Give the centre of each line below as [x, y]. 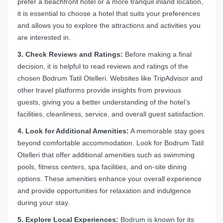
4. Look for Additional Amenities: [73, 131]
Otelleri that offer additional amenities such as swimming [106, 155]
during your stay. [44, 203]
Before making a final [157, 55]
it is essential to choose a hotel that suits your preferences [109, 14]
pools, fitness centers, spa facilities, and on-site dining [102, 167]
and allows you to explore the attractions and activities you [109, 26]
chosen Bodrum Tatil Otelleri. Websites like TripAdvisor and [110, 78]
